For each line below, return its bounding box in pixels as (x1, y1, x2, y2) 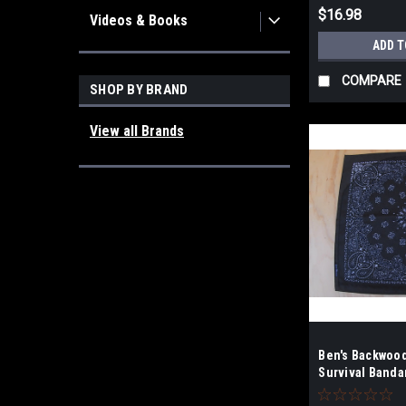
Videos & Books (90, 12, 188, 29)
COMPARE (342, 73, 402, 89)
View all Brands (90, 122, 184, 140)
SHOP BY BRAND (90, 82, 188, 98)
